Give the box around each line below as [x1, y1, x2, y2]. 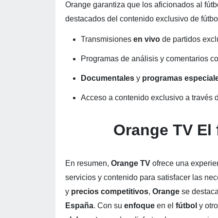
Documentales [81, 74, 136, 82]
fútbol [176, 201, 199, 210]
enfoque [124, 201, 157, 210]
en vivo [133, 35, 162, 43]
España [65, 201, 93, 210]
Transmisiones [81, 35, 133, 43]
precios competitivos [71, 187, 148, 196]
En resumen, [65, 159, 111, 167]
